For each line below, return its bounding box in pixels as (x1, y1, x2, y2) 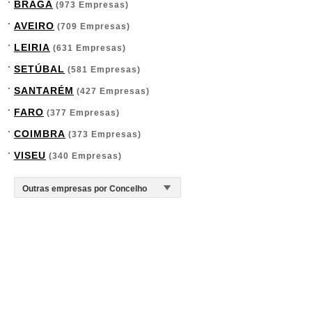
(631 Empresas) (50, 43, 126, 53)
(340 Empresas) (46, 151, 122, 161)
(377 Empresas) (44, 108, 120, 118)
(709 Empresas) (54, 22, 130, 31)
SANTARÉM (14, 85, 74, 96)
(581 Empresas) (65, 65, 141, 75)
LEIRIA (14, 42, 50, 53)
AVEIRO (14, 20, 54, 31)
